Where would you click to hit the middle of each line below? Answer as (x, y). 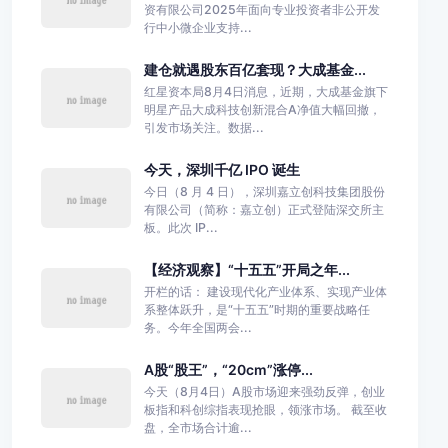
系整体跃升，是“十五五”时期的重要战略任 (256, 309)
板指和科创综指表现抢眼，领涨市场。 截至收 (265, 409)
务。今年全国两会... (197, 327)
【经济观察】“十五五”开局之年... (246, 269)
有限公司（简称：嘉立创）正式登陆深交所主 (263, 209)
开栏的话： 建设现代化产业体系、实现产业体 (265, 291)
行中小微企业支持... (197, 27)
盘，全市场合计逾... (197, 427)
